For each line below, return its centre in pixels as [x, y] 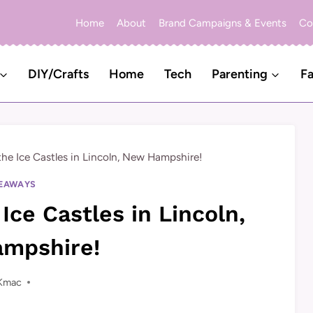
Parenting [239, 74]
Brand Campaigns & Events [223, 23]
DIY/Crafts [59, 74]
